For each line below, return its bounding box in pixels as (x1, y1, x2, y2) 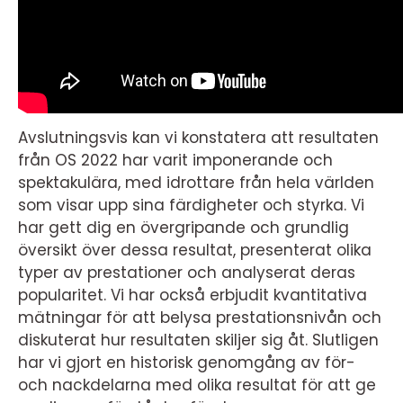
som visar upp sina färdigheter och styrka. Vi (18, 194, 364, 217)
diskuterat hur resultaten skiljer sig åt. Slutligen (18, 329, 379, 352)
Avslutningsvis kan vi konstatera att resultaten (18, 127, 379, 149)
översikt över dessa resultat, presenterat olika (18, 239, 372, 262)
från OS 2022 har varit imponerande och (18, 149, 333, 172)
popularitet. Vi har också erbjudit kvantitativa (18, 284, 367, 307)
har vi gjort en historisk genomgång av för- (18, 352, 355, 374)
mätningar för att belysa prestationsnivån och (18, 307, 381, 329)
